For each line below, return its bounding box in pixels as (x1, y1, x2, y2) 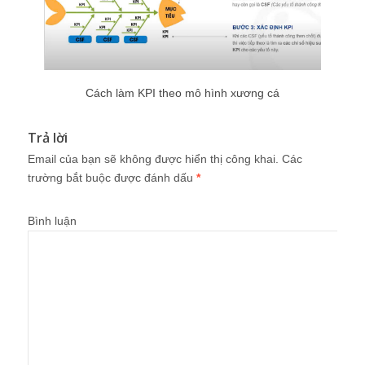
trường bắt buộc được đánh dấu (28, 170, 196, 184)
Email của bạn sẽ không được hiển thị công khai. (28, 152, 279, 165)
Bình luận (28, 213, 77, 227)
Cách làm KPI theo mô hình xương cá (86, 86, 279, 99)
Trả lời (28, 128, 68, 147)
